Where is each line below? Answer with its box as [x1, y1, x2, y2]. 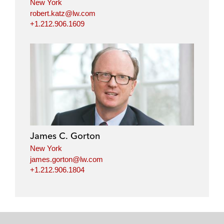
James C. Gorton [30, 130, 100, 142]
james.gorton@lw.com [30, 154, 103, 163]
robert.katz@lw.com [30, 8, 95, 17]
